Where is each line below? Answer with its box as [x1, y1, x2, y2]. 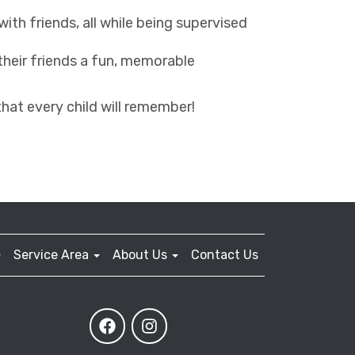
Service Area [13, 246, 92, 262]
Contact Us [191, 246, 258, 262]
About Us [113, 246, 170, 262]
